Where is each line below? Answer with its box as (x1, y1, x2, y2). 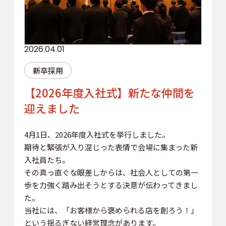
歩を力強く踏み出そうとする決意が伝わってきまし (24, 180, 198, 191)
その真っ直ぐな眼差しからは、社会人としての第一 (24, 167, 198, 178)
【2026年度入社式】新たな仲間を (24, 84, 195, 101)
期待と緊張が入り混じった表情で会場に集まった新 (24, 142, 198, 153)
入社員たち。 (24, 154, 70, 165)
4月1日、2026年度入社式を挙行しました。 (24, 129, 169, 140)
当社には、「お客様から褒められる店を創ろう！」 (24, 205, 198, 216)
